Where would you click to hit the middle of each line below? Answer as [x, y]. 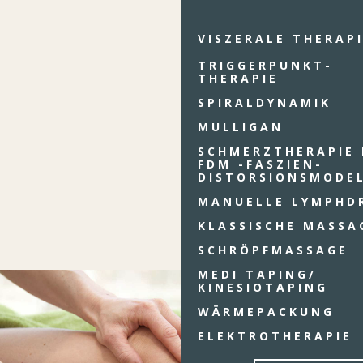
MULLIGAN [241, 127]
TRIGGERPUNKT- [265, 66]
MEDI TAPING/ [257, 275]
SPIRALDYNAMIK [265, 103]
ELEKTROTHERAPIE [275, 336]
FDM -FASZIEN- [261, 164]
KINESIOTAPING [263, 288]
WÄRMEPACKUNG [266, 312]
